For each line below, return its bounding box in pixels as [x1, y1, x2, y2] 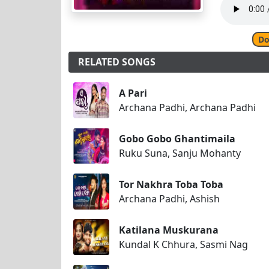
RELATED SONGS [78, 55, 156, 69]
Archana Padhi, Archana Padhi [119, 101, 256, 115]
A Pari [119, 86, 147, 100]
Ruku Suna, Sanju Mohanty [119, 147, 241, 160]
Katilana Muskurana [119, 223, 219, 237]
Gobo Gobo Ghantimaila [119, 132, 235, 146]
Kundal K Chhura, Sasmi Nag [119, 238, 248, 252]
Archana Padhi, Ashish [119, 192, 220, 206]
